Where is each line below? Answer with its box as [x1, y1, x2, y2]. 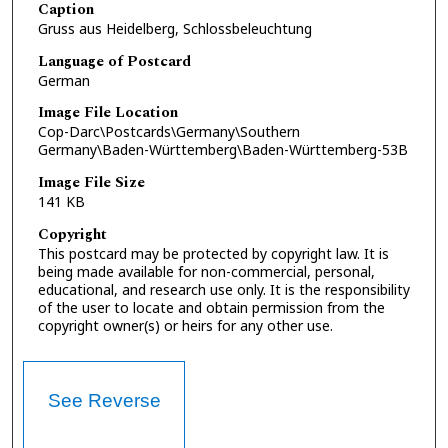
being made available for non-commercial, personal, [37, 261, 375, 281]
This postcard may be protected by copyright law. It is [37, 243, 389, 263]
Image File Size [37, 170, 145, 194]
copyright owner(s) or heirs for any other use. [37, 315, 333, 335]
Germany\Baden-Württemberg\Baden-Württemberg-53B [37, 140, 408, 160]
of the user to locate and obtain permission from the [37, 297, 385, 317]
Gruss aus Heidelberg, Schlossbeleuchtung [37, 18, 312, 38]
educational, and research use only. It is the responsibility [37, 279, 410, 299]
